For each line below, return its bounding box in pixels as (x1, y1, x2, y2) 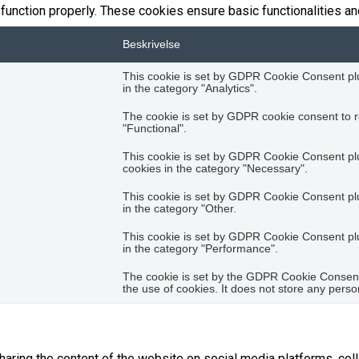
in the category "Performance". (123, 243, 278, 256)
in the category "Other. (123, 203, 236, 216)
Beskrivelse (123, 38, 180, 51)
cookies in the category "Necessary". (123, 163, 308, 175)
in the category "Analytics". (123, 83, 257, 95)
